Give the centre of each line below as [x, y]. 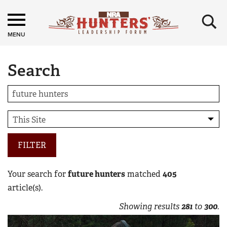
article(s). [25, 188]
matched [144, 174]
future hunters [97, 174]
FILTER [32, 145]
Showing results [150, 206]
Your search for [38, 174]
